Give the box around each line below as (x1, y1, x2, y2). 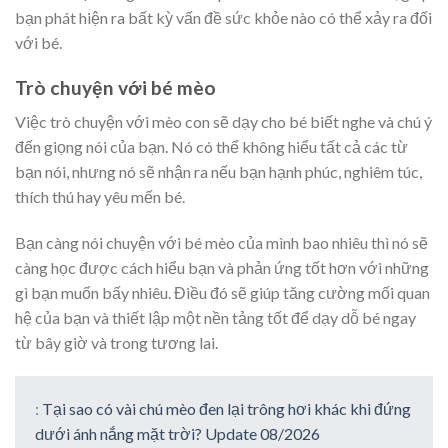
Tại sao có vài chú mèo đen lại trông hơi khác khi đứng (42, 398, 411, 418)
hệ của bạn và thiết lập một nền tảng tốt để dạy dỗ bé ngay (15, 308, 416, 328)
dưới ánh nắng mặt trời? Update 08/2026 (35, 423, 320, 443)
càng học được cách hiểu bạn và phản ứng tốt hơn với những (15, 258, 429, 278)
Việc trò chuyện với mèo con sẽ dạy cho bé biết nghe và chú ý (15, 112, 432, 132)
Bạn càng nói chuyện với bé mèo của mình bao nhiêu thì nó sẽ (15, 233, 428, 253)
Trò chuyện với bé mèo (15, 75, 216, 99)
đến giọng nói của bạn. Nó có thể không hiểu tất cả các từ (15, 137, 408, 157)
